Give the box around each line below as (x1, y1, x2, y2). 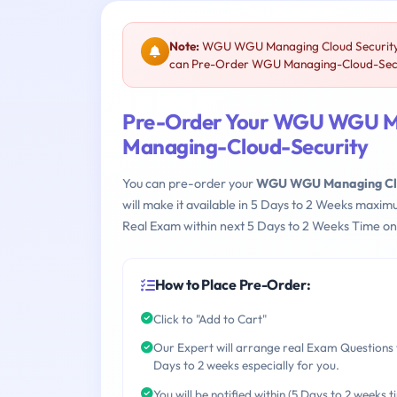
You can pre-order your (122, 175, 256, 192)
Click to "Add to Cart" (153, 310, 267, 327)
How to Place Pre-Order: (154, 276, 311, 294)
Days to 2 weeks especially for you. (153, 357, 339, 374)
